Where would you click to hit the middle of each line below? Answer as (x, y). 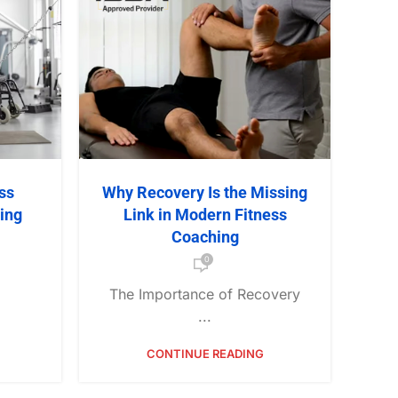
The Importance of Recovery (205, 295)
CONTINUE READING (205, 354)
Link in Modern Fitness (205, 215)
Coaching (205, 237)
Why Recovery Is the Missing (205, 193)
